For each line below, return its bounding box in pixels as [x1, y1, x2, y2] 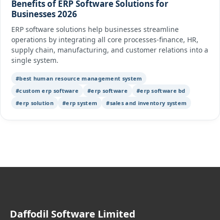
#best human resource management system [16, 74, 142, 82]
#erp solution [16, 99, 54, 107]
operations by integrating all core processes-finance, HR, [11, 34, 198, 44]
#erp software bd [136, 86, 186, 94]
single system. [11, 55, 58, 65]
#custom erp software [16, 86, 79, 94]
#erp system [62, 99, 98, 107]
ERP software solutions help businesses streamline [11, 24, 179, 34]
